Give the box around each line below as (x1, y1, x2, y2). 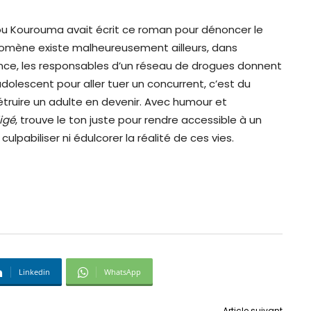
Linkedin (19, 267, 50, 278)
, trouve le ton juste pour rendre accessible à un (15, 112, 262, 128)
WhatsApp (104, 267, 141, 278)
